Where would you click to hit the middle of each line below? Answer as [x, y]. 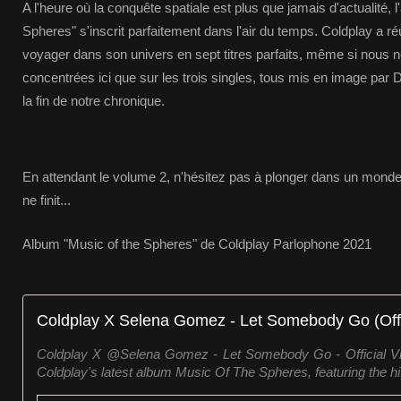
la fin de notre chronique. [94, 101]
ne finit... [47, 200]
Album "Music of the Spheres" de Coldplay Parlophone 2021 [199, 244]
